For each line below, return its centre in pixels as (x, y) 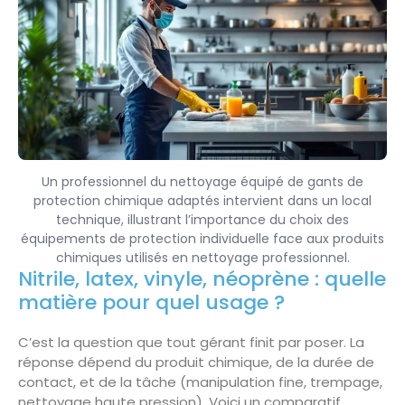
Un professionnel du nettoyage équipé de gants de (202, 182)
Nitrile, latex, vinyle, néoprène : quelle (202, 279)
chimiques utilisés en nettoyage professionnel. (202, 258)
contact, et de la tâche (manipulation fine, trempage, (200, 382)
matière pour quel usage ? (151, 303)
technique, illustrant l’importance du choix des (202, 220)
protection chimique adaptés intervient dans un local (202, 201)
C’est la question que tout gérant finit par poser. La (191, 343)
